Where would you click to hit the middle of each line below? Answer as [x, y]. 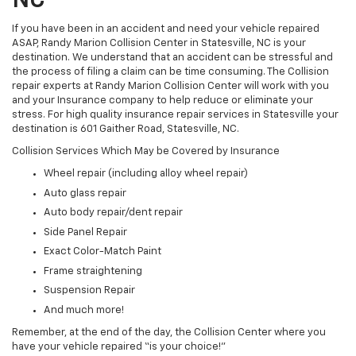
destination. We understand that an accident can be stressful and [172, 58]
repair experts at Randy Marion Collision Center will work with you [170, 87]
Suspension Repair [89, 291]
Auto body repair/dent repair [113, 213]
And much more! [84, 310]
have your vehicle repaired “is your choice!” [119, 346]
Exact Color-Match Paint [103, 252]
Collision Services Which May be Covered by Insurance [146, 152]
